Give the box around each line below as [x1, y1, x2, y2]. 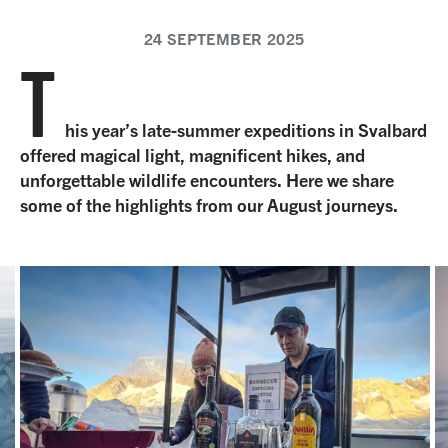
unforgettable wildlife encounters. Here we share [20, 169, 394, 192]
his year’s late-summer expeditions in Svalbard [65, 119, 428, 142]
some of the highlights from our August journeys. [20, 194, 398, 217]
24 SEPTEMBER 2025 [143, 29, 305, 50]
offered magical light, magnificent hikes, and [20, 144, 365, 167]
